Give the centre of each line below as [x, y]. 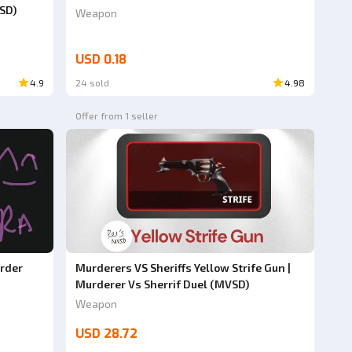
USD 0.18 [101, 60]
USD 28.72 [107, 333]
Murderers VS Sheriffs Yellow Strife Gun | [183, 267]
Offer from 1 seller [117, 116]
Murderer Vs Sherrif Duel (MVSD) [163, 284]
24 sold [93, 83]
